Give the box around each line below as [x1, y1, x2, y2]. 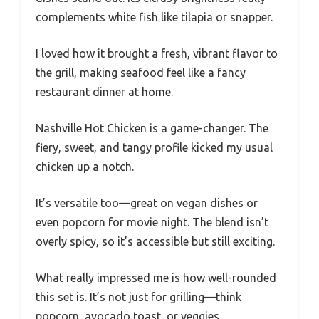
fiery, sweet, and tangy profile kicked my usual [36, 140, 273, 154]
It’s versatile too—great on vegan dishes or [36, 196, 258, 209]
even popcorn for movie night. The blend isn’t [36, 215, 268, 229]
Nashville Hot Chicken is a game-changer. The [36, 121, 268, 135]
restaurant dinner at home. [36, 85, 173, 98]
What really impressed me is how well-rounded [36, 271, 276, 284]
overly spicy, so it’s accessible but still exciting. [36, 234, 275, 248]
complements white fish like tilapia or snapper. [36, 10, 273, 23]
